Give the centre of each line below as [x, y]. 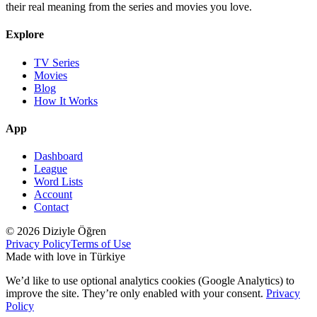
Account [53, 195]
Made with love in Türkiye [65, 257]
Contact [51, 207]
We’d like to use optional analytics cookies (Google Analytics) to [150, 281]
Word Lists [58, 182]
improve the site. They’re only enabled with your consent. [136, 294]
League [51, 169]
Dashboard [58, 156]
